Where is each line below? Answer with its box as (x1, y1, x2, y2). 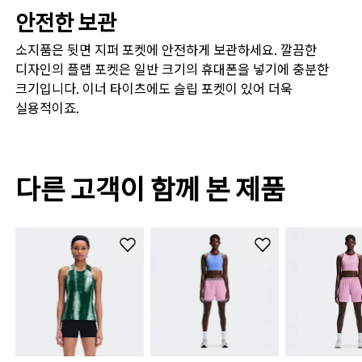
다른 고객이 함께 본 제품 (15, 173, 285, 208)
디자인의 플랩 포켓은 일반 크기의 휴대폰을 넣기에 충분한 (15, 62, 330, 79)
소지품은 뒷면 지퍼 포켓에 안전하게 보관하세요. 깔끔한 (15, 43, 318, 60)
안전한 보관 (15, 10, 116, 37)
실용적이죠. (15, 101, 80, 118)
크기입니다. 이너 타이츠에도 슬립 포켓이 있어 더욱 (15, 82, 293, 99)
